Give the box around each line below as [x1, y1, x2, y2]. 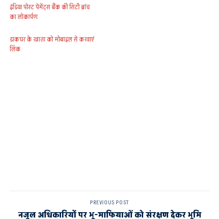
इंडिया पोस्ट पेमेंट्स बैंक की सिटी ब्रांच [10, 2, 90, 12]
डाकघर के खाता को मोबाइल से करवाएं [10, 34, 94, 44]
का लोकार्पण [10, 12, 38, 22]
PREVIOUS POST [90, 198, 129, 207]
